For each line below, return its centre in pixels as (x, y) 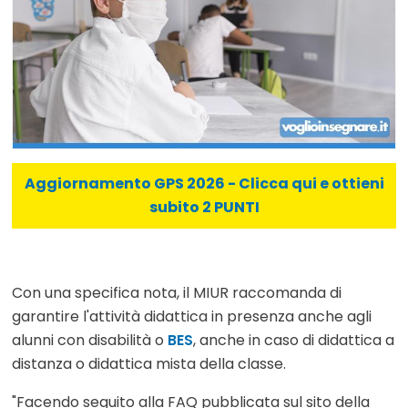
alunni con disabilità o (90, 341)
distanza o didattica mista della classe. (149, 364)
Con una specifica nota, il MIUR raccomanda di (177, 293)
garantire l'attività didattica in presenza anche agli (192, 317)
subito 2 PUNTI (204, 208)
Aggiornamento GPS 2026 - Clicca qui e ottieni (204, 184)
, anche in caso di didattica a (294, 341)
